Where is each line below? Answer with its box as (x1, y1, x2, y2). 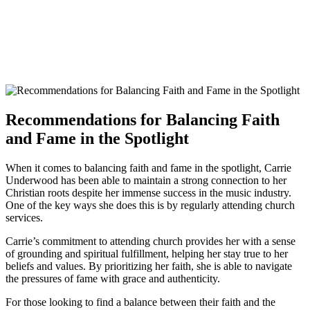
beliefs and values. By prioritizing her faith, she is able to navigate (6, 260, 292, 273)
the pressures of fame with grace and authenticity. (6, 273, 220, 285)
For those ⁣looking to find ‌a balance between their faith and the (6, 296, 275, 309)
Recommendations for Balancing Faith (6, 111, 280, 129)
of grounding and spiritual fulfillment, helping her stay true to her (6, 248, 288, 260)
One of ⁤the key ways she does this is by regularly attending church (6, 199, 295, 212)
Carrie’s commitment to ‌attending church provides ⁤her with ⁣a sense (6, 235, 295, 248)
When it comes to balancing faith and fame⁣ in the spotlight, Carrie (6, 162, 291, 174)
